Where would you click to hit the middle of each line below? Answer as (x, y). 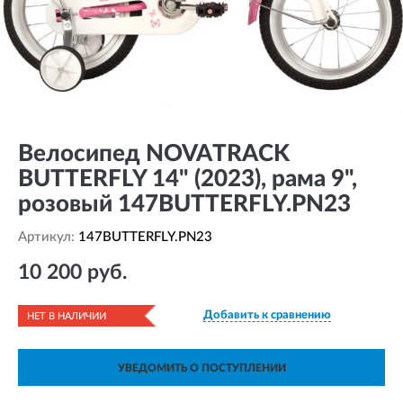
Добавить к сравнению (267, 315)
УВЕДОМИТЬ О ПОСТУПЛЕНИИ (201, 368)
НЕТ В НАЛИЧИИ (67, 316)
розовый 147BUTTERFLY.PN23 (184, 204)
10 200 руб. (72, 272)
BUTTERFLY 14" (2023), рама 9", (188, 179)
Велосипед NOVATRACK (154, 154)
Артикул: (48, 237)
